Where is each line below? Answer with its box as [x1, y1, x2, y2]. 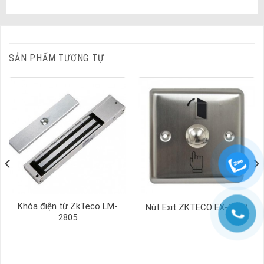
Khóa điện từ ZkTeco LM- [17, 201, 118, 212]
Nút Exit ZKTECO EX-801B [146, 202, 247, 213]
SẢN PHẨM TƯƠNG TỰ [9, 52, 104, 64]
